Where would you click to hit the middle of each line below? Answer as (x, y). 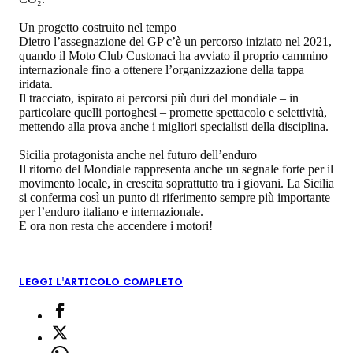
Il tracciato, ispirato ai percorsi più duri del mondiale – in (159, 98)
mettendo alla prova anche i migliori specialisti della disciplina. (174, 126)
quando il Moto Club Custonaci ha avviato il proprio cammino (173, 55)
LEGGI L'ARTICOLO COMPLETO (101, 281)
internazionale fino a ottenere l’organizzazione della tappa (162, 69)
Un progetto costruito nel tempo (98, 27)
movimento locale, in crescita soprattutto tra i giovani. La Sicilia (176, 183)
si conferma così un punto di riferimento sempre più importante (175, 197)
